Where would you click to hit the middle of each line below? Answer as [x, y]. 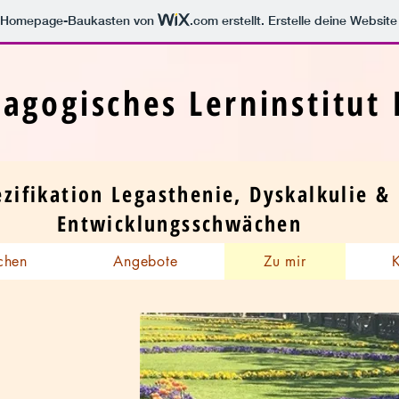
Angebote [146, 261]
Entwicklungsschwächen [179, 223]
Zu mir [285, 261]
